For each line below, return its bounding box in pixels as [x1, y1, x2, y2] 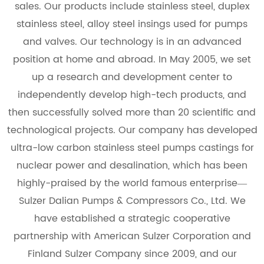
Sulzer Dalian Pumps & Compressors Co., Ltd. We [18, 193, 246, 209]
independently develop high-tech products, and [18, 87, 246, 103]
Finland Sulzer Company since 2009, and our [27, 246, 237, 262]
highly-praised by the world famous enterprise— [17, 175, 247, 191]
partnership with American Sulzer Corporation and [13, 228, 251, 244]
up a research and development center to [32, 69, 232, 85]
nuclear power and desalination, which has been [16, 157, 247, 173]
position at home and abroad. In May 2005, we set [13, 51, 251, 67]
